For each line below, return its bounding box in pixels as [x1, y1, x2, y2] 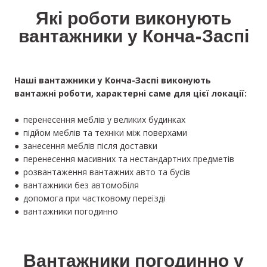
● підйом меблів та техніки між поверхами [14, 127, 187, 139]
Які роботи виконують [36, 12, 231, 29]
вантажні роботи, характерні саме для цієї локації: [14, 88, 247, 100]
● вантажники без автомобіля [14, 179, 139, 191]
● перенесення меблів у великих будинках [14, 114, 185, 126]
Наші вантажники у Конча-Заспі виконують [14, 74, 211, 86]
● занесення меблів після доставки [14, 140, 157, 152]
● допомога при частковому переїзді [14, 193, 165, 204]
